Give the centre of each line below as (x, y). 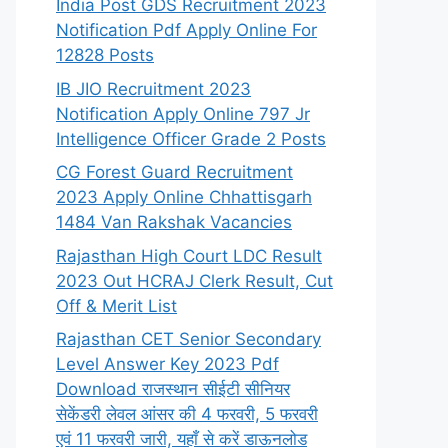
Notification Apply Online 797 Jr (183, 113)
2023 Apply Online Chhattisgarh (184, 197)
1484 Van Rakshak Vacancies (174, 222)
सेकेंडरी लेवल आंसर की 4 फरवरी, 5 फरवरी (187, 414)
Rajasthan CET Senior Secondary (188, 339)
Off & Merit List (116, 305)
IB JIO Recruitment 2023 (153, 88)
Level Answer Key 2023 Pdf (167, 364)
